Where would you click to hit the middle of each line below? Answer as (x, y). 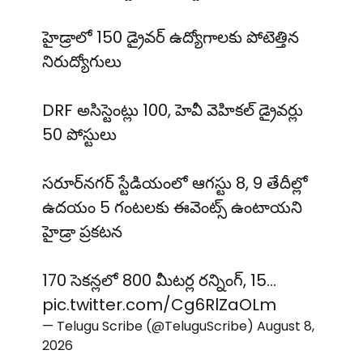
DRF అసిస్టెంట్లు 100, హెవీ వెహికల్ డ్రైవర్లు (173, 111)
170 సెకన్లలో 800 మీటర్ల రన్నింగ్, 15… (159, 281)
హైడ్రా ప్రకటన (82, 232)
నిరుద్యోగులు (82, 62)
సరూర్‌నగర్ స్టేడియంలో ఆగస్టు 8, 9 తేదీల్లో (175, 184)
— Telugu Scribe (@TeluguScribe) (149, 327)
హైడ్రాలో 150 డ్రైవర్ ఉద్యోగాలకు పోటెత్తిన (171, 38)
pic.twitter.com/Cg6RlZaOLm (159, 305)
